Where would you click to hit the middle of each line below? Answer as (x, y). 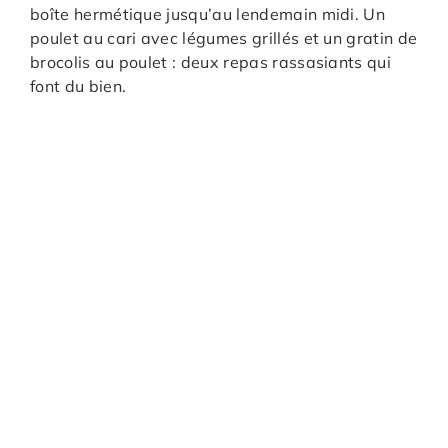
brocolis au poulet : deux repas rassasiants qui (211, 61)
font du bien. (78, 85)
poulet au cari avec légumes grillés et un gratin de (224, 37)
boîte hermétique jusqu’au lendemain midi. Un (208, 13)
